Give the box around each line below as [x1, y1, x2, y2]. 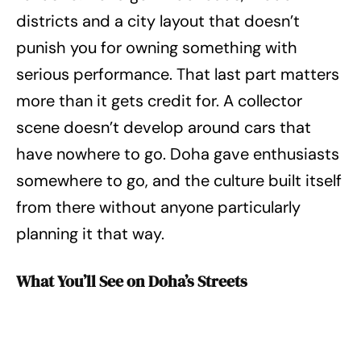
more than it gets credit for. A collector [16, 90, 302, 112]
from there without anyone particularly [16, 197, 301, 218]
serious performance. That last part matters [16, 64, 339, 85]
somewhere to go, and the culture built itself [16, 170, 342, 192]
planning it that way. [16, 223, 164, 245]
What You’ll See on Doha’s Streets [16, 270, 247, 293]
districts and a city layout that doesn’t [16, 10, 300, 32]
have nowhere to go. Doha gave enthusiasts [16, 143, 339, 165]
